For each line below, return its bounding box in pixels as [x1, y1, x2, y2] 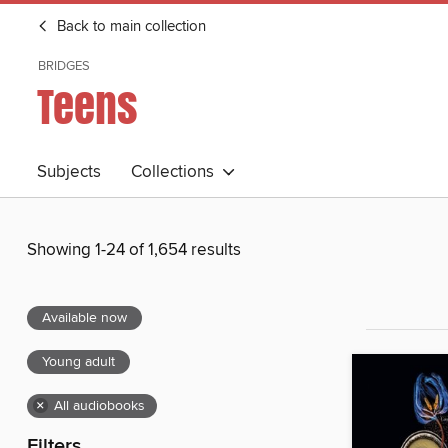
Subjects [37, 161, 101, 183]
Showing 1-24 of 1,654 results [27, 239, 241, 262]
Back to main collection [53, 18, 206, 36]
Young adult [42, 353, 115, 372]
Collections [131, 161, 222, 183]
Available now [42, 309, 127, 328]
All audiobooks [54, 397, 145, 416]
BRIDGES [38, 58, 90, 74]
